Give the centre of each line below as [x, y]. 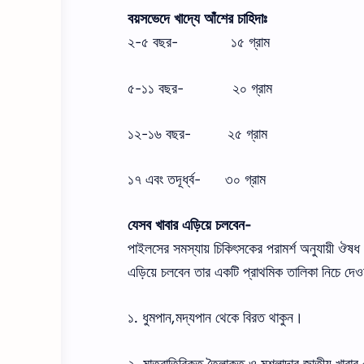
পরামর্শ [281, 249]
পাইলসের [148, 249]
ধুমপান [157, 318]
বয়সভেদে [149, 19]
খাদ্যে [187, 19]
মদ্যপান [193, 318]
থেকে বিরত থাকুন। [259, 318]
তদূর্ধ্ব [181, 180]
